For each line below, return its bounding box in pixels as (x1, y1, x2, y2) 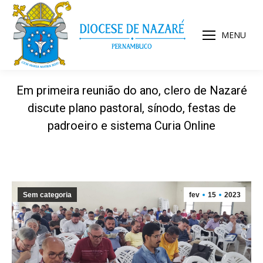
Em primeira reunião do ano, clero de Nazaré (16, 83, 247, 97)
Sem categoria (23, 191, 72, 199)
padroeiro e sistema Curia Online (48, 119, 215, 133)
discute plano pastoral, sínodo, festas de (27, 101, 236, 115)
